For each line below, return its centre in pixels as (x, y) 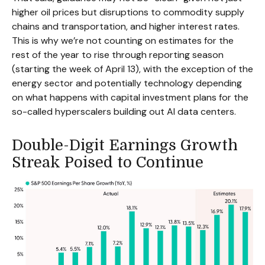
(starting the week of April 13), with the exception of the (132, 69)
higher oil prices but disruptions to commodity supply (128, 12)
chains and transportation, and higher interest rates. (126, 26)
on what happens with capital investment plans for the (130, 97)
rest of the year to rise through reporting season (118, 55)
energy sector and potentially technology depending (127, 83)
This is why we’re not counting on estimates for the (123, 41)
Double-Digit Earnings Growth (125, 145)
